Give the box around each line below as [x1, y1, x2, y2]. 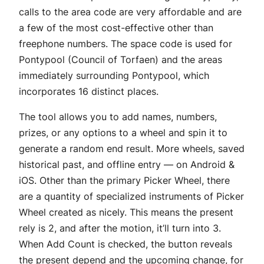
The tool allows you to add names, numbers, [19, 110, 217, 123]
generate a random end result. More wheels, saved [19, 142, 245, 154]
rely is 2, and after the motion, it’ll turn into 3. [19, 222, 221, 234]
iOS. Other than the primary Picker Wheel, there [19, 174, 230, 186]
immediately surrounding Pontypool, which [19, 69, 209, 81]
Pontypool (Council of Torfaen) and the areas [19, 53, 222, 65]
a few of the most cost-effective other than [19, 21, 213, 34]
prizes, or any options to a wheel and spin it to [19, 126, 227, 138]
